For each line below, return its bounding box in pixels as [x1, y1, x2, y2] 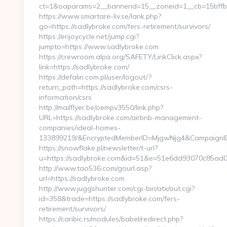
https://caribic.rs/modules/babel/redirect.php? [39, 214, 183, 223]
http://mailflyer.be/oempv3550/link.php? [39, 103, 163, 112]
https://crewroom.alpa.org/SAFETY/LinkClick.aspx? [39, 52, 202, 61]
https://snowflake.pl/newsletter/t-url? [39, 143, 158, 153]
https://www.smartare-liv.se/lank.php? [39, 12, 161, 21]
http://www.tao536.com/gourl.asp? [39, 164, 152, 173]
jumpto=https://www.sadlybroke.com [39, 42, 159, 51]
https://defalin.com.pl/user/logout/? [39, 72, 152, 82]
